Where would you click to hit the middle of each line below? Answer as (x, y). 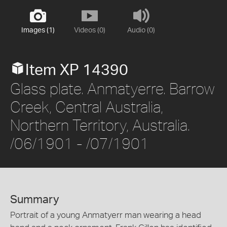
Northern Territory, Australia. (100, 125)
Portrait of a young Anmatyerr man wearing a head (106, 215)
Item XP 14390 (77, 70)
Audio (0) (141, 30)
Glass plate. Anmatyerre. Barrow (112, 88)
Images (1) (38, 30)
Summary (35, 200)
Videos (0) (89, 30)
